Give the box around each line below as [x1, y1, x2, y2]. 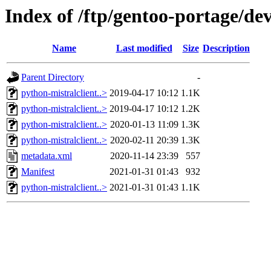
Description [203, 43, 250, 54]
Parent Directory [21, 72, 84, 83]
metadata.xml [21, 151, 72, 162]
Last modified [116, 43, 172, 54]
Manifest [21, 166, 54, 177]
